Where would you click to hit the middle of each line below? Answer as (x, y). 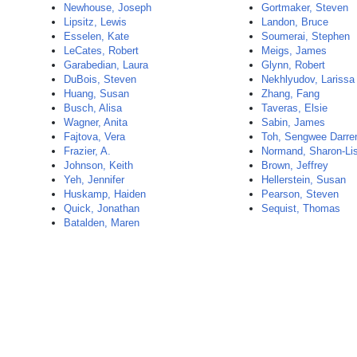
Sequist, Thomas (301, 208)
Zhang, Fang (291, 94)
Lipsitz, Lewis (95, 22)
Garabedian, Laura (106, 65)
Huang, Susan (96, 94)
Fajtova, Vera (94, 137)
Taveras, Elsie (295, 108)
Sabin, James (294, 122)
